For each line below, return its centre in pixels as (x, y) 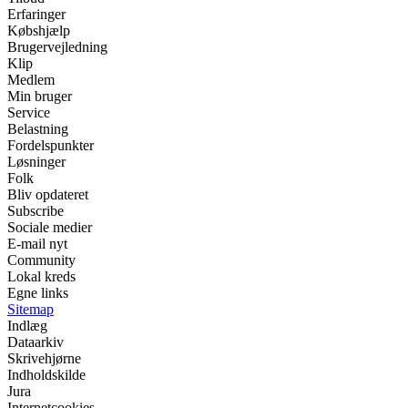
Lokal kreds (41, 277)
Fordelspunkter (51, 146)
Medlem (31, 80)
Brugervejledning (57, 47)
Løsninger (36, 162)
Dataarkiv (36, 342)
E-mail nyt (37, 244)
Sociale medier (50, 228)
